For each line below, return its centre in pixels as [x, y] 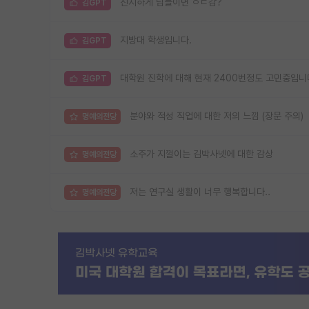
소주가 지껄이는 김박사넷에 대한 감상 [201, 154]
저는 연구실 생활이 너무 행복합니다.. [200, 192]
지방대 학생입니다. [156, 40]
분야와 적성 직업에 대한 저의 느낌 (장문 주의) [217, 116]
